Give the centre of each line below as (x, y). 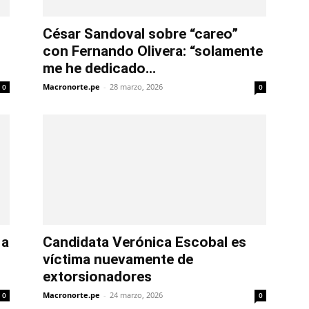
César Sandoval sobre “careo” (140, 34)
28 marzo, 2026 (136, 87)
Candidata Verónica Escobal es (144, 242)
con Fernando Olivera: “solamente (153, 51)
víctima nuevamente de (118, 260)
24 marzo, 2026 (136, 295)
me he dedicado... (99, 69)
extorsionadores (97, 277)
